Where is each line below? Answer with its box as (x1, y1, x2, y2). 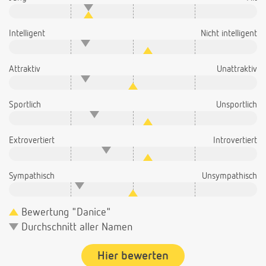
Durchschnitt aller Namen (18, 222, 132, 233)
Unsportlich (216, 100, 257, 110)
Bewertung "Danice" (18, 207, 111, 218)
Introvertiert (213, 136, 257, 145)
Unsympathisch (202, 172, 257, 181)
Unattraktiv (217, 65, 257, 74)
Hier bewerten (97, 250, 169, 262)
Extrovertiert (9, 136, 55, 145)
